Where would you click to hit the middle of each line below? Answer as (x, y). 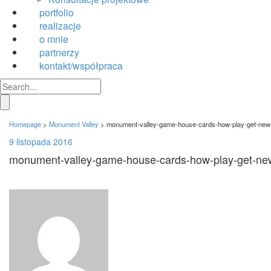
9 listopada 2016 (41, 142)
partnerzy (59, 53)
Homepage (25, 124)
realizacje (60, 26)
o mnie (54, 39)
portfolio (57, 13)
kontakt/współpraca (81, 66)
